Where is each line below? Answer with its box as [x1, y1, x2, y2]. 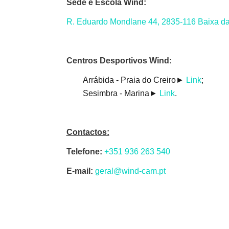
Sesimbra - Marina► [82, 88, 159, 98]
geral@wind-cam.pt [95, 166, 166, 175]
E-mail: [66, 166, 93, 175]
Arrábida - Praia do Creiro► [82, 75, 186, 84]
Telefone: [66, 147, 102, 156]
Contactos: [66, 127, 109, 136]
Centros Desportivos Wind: [66, 56, 172, 65]
